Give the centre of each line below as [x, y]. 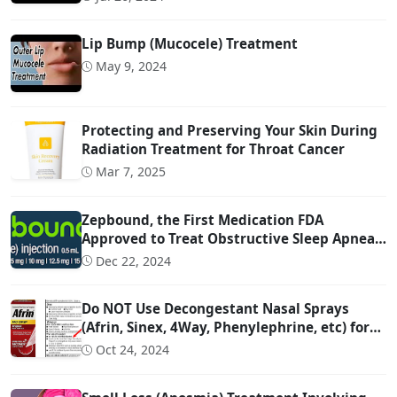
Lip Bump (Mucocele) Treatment [190, 43]
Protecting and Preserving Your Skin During [230, 130]
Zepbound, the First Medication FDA [202, 219]
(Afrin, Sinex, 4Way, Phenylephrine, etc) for [226, 327]
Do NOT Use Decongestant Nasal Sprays [215, 308]
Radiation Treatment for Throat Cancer [213, 149]
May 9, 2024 [131, 66]
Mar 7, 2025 [131, 171]
